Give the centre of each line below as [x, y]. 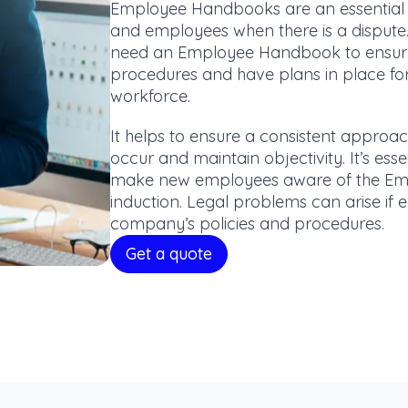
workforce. [150, 96]
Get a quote [169, 254]
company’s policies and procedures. [247, 224]
